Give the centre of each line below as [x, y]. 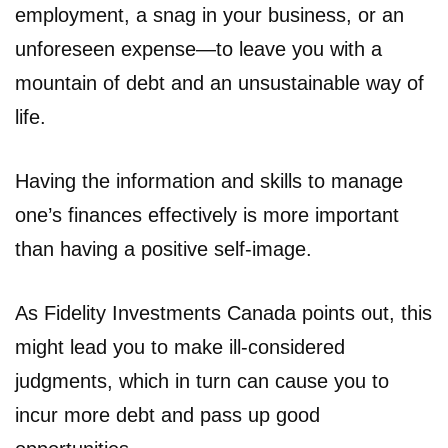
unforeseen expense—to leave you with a [198, 48]
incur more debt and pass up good [167, 414]
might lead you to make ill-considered [180, 346]
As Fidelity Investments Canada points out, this [223, 312]
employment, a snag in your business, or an [209, 14]
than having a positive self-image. [163, 248]
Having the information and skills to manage [209, 180]
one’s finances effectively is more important [207, 214]
